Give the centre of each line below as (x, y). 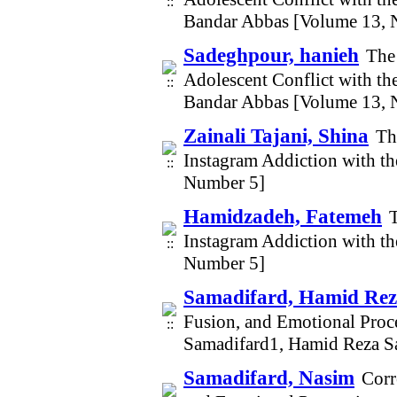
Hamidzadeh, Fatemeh (283, 216)
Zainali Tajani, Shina (276, 136)
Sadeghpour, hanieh (271, 55)
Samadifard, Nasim (269, 378)
